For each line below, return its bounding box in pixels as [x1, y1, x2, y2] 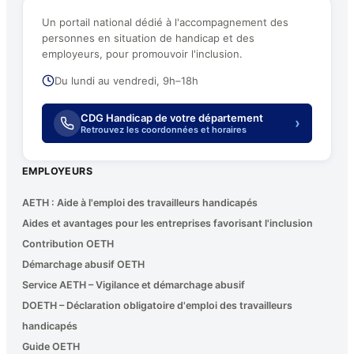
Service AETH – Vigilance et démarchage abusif [22, 279, 245, 292]
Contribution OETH [22, 238, 114, 250]
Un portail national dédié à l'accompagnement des [42, 16, 288, 29]
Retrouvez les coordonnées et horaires [81, 124, 247, 136]
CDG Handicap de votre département [81, 111, 263, 125]
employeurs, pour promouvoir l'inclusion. [42, 47, 243, 61]
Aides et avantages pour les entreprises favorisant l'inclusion [22, 217, 313, 230]
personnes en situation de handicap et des [42, 32, 254, 45]
